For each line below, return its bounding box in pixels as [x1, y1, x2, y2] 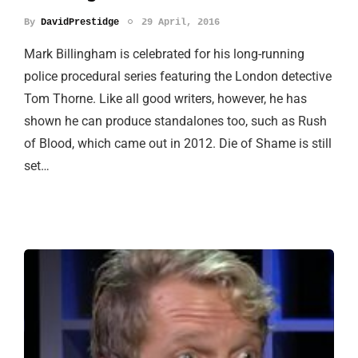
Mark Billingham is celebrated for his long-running [24, 46, 304, 62]
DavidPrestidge [41, 17, 119, 29]
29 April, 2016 [141, 17, 220, 29]
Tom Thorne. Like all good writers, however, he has [24, 91, 307, 107]
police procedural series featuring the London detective [24, 69, 332, 85]
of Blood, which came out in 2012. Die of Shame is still [24, 136, 332, 152]
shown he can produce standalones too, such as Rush [24, 113, 327, 129]
